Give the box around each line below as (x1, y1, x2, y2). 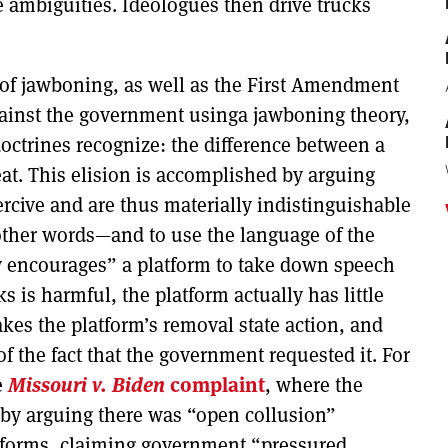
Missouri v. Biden (8, 371, 170, 398)
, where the (265, 371, 363, 398)
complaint (170, 371, 265, 398)
